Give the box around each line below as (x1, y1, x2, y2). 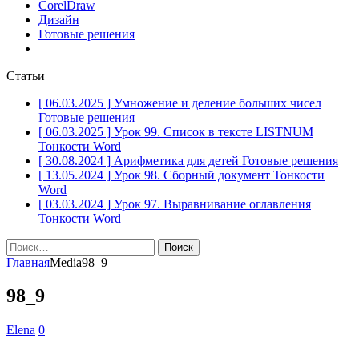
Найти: (6, 237, 44, 252)
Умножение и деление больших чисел (114, 95, 321, 110)
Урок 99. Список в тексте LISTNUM (114, 124, 313, 139)
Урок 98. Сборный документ (114, 167, 273, 182)
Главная (6, 255, 50, 269)
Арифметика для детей (114, 153, 242, 167)
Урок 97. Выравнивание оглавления (114, 196, 311, 211)
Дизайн (38, 12, 79, 26)
